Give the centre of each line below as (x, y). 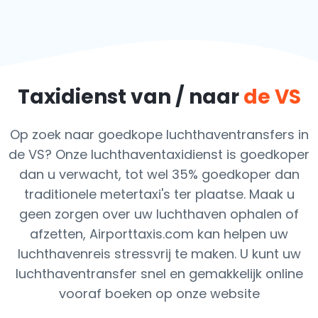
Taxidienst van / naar (130, 97)
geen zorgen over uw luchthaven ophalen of (159, 214)
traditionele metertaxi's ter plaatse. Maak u (159, 194)
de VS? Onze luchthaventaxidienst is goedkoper (159, 154)
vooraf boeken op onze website (159, 294)
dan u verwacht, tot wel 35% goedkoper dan (159, 174)
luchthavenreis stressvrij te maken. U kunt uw (159, 254)
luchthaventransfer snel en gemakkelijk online (159, 274)
